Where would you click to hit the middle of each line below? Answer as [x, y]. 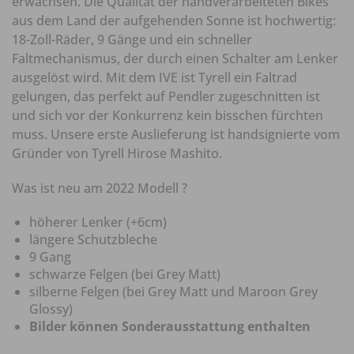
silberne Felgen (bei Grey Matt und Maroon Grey [173, 292]
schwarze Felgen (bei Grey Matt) [125, 275]
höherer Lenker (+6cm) [98, 222]
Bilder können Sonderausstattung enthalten [170, 327]
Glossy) [51, 309]
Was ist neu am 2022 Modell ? [100, 188]
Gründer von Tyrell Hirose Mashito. [117, 154]
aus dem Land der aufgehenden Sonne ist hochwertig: [174, 21]
